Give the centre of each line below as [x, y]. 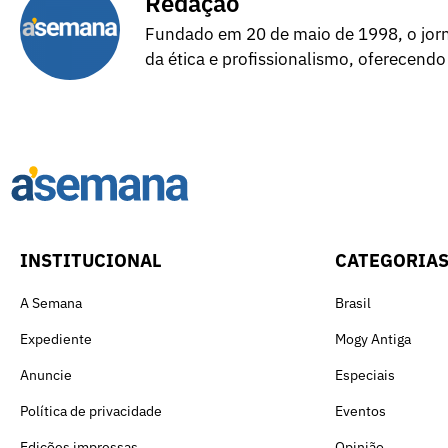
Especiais [365, 374]
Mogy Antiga [373, 338]
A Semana [51, 302]
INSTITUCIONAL [91, 260]
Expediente [56, 338]
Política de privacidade [91, 410]
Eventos [360, 410]
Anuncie [46, 374]
